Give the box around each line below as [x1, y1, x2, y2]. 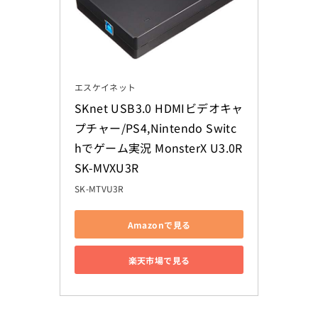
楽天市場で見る [128, 253, 190, 266]
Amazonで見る [127, 218, 191, 231]
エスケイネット [75, 81, 136, 94]
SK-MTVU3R [75, 182, 124, 195]
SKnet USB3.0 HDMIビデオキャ [75, 99, 243, 117]
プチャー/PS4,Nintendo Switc [75, 119, 237, 137]
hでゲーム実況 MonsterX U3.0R [75, 139, 243, 157]
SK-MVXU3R [75, 159, 139, 177]
